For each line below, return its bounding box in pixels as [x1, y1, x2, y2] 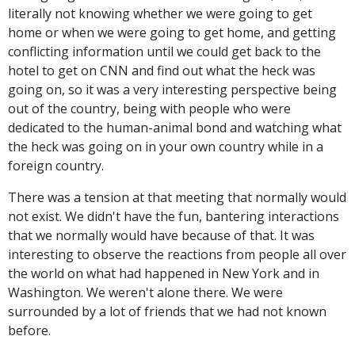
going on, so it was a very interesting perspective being [8, 80, 337, 98]
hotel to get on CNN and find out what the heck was [8, 61, 315, 79]
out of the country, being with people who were [8, 99, 291, 117]
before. [8, 321, 51, 339]
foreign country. [8, 156, 104, 174]
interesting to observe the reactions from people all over [8, 245, 346, 263]
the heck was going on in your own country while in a [8, 137, 323, 155]
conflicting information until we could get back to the [8, 42, 321, 60]
